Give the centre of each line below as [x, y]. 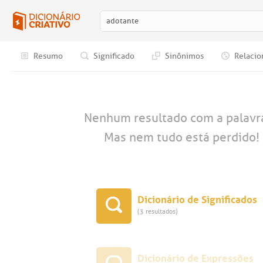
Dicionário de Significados [197, 198]
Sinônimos [183, 56]
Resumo [47, 56]
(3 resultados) [157, 211]
